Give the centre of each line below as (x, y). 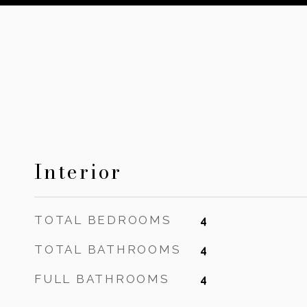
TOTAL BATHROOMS (108, 249)
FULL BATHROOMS (102, 279)
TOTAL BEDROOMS (103, 220)
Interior (78, 172)
